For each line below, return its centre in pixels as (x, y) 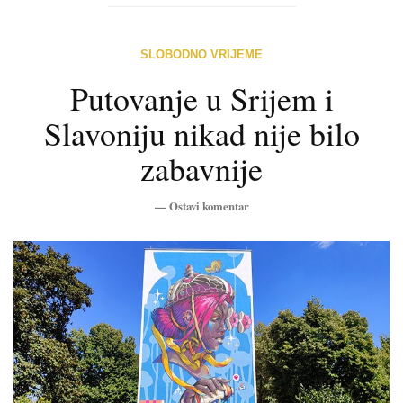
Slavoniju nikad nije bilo (201, 134)
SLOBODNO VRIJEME (201, 55)
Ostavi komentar (209, 206)
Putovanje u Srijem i (201, 99)
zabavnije (201, 169)
